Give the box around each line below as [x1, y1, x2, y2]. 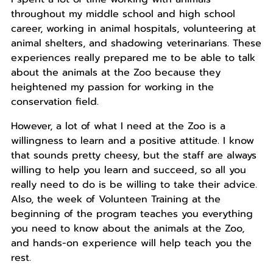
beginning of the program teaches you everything [10, 207, 253, 222]
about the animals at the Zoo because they [10, 65, 221, 80]
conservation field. [10, 94, 99, 110]
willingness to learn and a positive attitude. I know [10, 133, 254, 149]
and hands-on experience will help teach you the [10, 236, 252, 251]
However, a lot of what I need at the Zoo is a [10, 119, 225, 134]
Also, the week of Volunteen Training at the [10, 192, 221, 207]
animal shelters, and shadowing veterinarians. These [10, 36, 261, 51]
